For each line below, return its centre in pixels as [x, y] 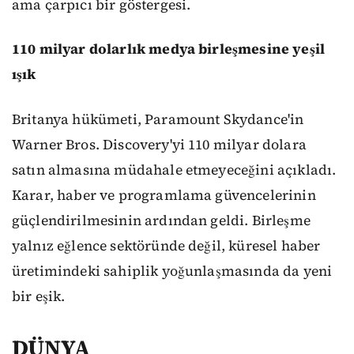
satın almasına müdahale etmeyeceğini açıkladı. [174, 169]
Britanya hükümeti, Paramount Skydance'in [158, 119]
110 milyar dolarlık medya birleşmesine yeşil [169, 49]
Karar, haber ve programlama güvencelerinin [164, 195]
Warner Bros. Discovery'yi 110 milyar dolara [159, 144]
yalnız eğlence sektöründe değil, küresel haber [166, 245]
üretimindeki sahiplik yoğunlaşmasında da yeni [172, 271]
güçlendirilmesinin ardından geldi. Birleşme [161, 220]
